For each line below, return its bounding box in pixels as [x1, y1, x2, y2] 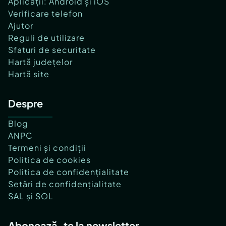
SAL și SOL [8, 191, 53, 202]
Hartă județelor [8, 56, 73, 68]
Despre [8, 97, 43, 110]
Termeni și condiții [8, 142, 86, 153]
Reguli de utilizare [8, 32, 85, 43]
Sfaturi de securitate [8, 44, 96, 55]
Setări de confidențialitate [8, 179, 122, 190]
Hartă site [8, 69, 49, 80]
